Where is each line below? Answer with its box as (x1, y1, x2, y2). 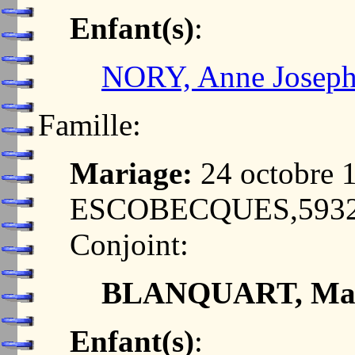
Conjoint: (70, 227, 189, 261)
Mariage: (70, 156, 193, 190)
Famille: (38, 108, 141, 142)
